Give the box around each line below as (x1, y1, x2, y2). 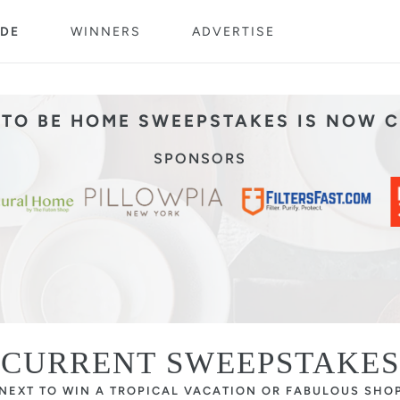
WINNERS (71, 24, 141, 39)
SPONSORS (154, 150, 246, 167)
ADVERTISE (192, 24, 275, 39)
